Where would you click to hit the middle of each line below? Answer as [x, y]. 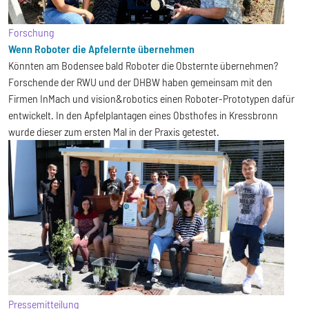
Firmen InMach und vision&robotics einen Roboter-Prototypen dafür [151, 99]
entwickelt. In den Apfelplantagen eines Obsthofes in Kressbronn [143, 115]
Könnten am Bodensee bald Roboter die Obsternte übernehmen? [143, 66]
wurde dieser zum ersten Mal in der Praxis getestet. [114, 132]
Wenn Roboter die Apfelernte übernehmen [101, 49]
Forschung [31, 32]
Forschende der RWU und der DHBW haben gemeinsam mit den [140, 82]
